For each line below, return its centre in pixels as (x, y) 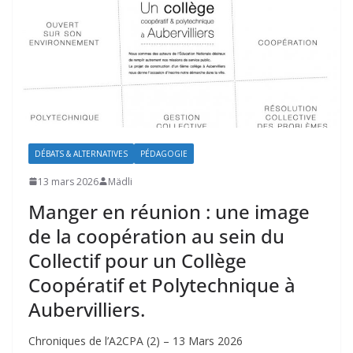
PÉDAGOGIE (164, 153)
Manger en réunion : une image (169, 211)
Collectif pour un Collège (137, 260)
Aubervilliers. (87, 309)
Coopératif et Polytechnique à (162, 284)
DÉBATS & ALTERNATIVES (81, 153)
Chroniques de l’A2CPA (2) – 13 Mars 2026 (136, 340)
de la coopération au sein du (156, 236)
